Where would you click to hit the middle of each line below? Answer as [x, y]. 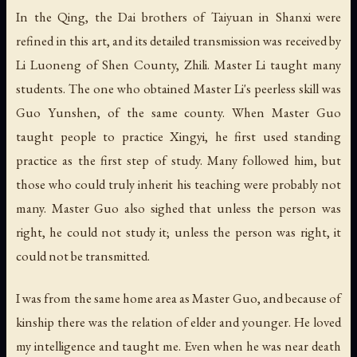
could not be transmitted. [83, 256]
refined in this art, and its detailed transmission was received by [178, 41]
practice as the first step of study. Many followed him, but [178, 161]
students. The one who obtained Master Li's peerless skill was [178, 89]
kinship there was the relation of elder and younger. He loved [178, 322]
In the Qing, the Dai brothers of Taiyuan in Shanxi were [178, 17]
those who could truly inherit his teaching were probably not [178, 184]
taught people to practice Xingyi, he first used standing [178, 137]
